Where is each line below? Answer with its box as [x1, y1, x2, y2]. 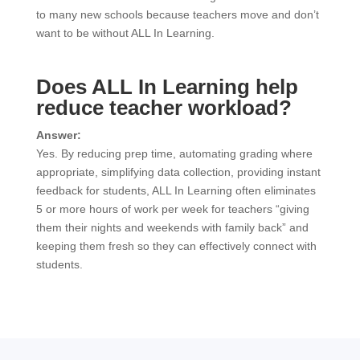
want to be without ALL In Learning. [35, 27, 218, 39]
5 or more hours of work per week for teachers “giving [35, 202, 309, 215]
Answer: [35, 129, 81, 141]
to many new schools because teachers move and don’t [35, 8, 319, 21]
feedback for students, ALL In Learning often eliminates [35, 184, 316, 197]
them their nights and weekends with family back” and [35, 221, 309, 234]
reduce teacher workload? [35, 96, 292, 120]
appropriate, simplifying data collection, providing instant [35, 166, 321, 178]
